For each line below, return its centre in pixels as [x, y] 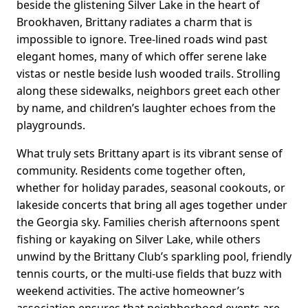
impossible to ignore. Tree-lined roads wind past [142, 40]
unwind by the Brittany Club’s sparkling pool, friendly [154, 257]
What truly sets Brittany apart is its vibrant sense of [150, 154]
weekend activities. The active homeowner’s [131, 291]
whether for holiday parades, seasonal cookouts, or [151, 188]
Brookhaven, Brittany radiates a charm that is [134, 22]
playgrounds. [51, 125]
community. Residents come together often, [131, 171]
